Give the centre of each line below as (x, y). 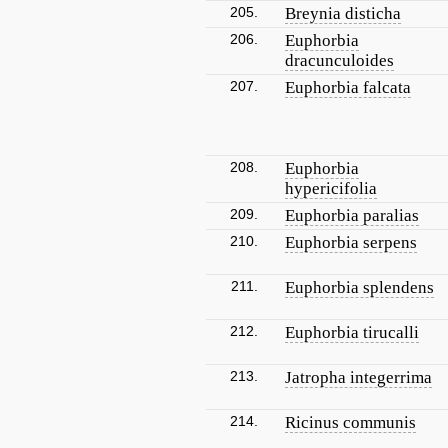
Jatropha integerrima (358, 377)
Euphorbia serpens (351, 242)
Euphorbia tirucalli (352, 332)
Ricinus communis (350, 422)
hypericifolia (331, 188)
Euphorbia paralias (352, 215)
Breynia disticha (343, 13)
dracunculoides (339, 60)
